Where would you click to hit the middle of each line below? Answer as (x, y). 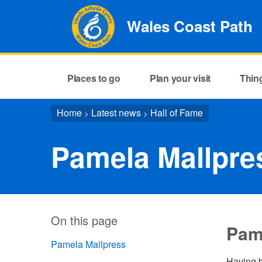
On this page (84, 220)
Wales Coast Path (190, 26)
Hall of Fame (177, 113)
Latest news (116, 113)
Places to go (94, 78)
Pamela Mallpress (88, 244)
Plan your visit (180, 78)
